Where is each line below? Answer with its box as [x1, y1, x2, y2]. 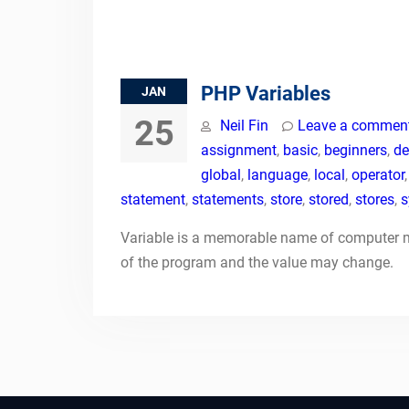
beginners [324, 142, 387, 159]
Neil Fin [220, 117, 268, 134]
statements [192, 191, 264, 208]
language [247, 166, 308, 184]
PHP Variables [201, 82, 330, 105]
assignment [201, 142, 277, 159]
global [201, 166, 241, 184]
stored [309, 191, 349, 208]
